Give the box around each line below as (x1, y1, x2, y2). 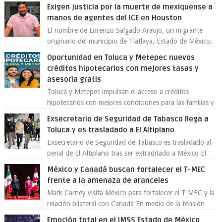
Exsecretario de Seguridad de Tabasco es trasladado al (47, 138, 212, 147)
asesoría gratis (47, 75, 102, 84)
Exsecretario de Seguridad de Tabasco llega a (47, 114, 209, 124)
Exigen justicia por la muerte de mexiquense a (47, 2, 213, 12)
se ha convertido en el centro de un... (47, 48, 161, 56)
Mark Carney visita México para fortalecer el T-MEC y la (47, 189, 215, 197)
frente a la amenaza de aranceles (47, 176, 169, 185)
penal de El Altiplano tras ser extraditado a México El (47, 149, 207, 158)
